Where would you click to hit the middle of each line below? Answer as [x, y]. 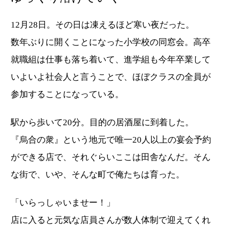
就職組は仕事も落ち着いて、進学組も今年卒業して [111, 60]
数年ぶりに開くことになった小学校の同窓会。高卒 [111, 42]
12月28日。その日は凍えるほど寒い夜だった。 [102, 25]
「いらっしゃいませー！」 [63, 203]
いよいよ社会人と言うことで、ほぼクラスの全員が [111, 77]
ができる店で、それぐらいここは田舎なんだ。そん [111, 157]
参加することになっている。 [67, 95]
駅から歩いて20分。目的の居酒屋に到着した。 [102, 123]
